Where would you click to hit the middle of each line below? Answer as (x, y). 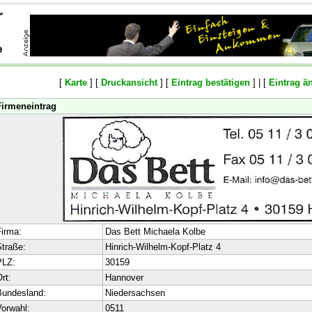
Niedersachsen (135, 293)
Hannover (124, 278)
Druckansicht (129, 83)
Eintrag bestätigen (211, 83)
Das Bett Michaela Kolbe (155, 232)
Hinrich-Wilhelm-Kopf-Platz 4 (163, 247)
